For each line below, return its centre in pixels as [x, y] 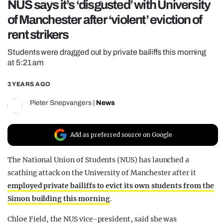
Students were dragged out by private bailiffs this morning [107, 52]
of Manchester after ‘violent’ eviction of [105, 20]
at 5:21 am [26, 63]
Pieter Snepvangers [61, 103]
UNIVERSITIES [59, 47]
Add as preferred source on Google [121, 135]
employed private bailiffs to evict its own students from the [111, 186]
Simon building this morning [59, 199]
